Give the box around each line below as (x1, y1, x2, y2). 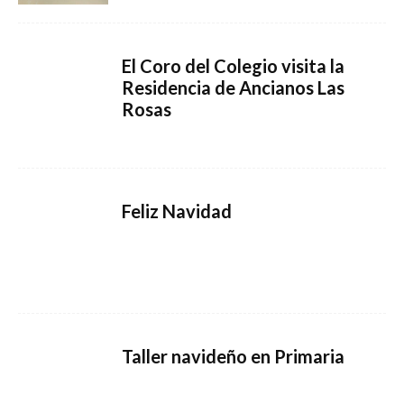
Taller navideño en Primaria (122, 345, 344, 367)
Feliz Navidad (122, 200, 232, 222)
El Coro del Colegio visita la (122, 55, 344, 77)
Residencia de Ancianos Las (122, 77, 344, 98)
